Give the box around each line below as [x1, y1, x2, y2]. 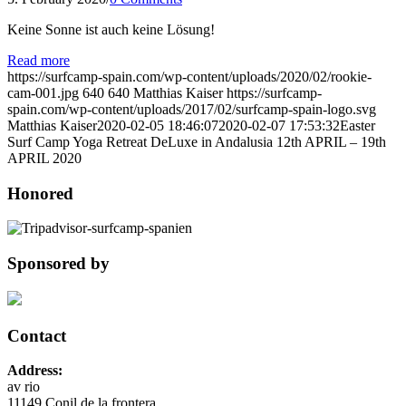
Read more [7, 52, 70, 68]
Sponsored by [7, 254, 110, 274]
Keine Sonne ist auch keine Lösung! [7, 21, 215, 37]
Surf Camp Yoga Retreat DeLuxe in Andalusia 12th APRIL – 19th [7, 133, 386, 150]
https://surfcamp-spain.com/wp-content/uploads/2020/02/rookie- [7, 68, 372, 84]
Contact [7, 325, 66, 345]
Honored [7, 183, 73, 203]
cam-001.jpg [7, 84, 79, 101]
